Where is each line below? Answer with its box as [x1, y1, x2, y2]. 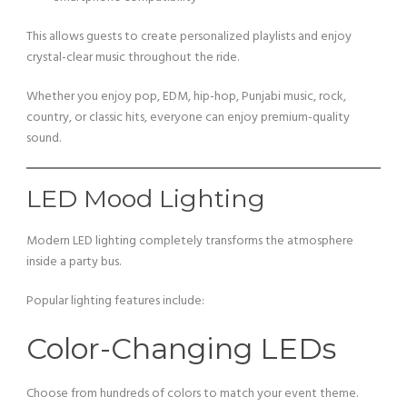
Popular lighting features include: [26, 291, 204, 312]
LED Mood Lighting [26, 184, 265, 213]
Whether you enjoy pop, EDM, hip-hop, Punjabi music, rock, [26, 86, 346, 107]
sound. [26, 128, 61, 149]
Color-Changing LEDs [26, 331, 336, 366]
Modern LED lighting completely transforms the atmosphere [26, 231, 353, 252]
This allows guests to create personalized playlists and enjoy [26, 26, 352, 47]
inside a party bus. [26, 252, 121, 273]
